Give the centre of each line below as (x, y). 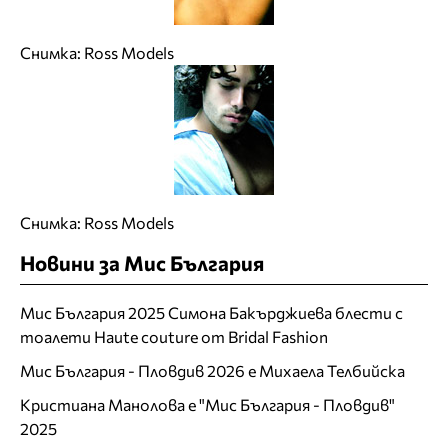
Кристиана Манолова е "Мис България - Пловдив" (207, 405)
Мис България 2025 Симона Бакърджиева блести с (211, 313)
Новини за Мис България (142, 263)
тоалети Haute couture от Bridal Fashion (174, 337)
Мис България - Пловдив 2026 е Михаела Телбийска (212, 371)
